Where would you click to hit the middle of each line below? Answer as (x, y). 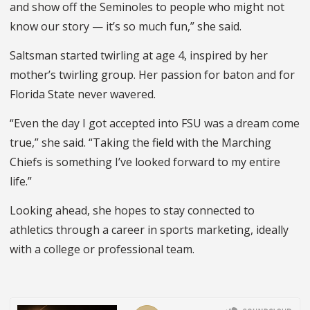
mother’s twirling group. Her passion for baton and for (152, 75)
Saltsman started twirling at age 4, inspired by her (139, 56)
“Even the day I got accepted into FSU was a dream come (155, 124)
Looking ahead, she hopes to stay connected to (132, 211)
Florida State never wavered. (83, 94)
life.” (21, 182)
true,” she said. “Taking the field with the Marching (140, 143)
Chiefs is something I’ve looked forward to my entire (145, 162)
